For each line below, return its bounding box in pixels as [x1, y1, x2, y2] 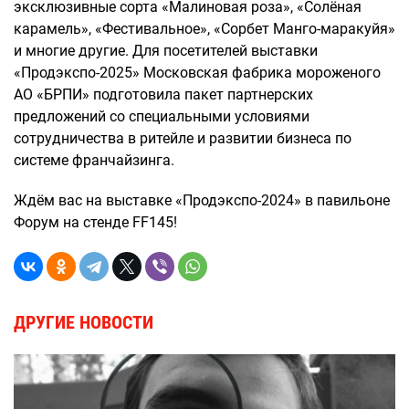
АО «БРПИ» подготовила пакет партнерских [14, 86, 313, 103]
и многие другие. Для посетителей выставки [14, 42, 318, 59]
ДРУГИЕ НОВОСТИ [14, 311, 153, 333]
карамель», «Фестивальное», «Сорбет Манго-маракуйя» [14, 20, 395, 37]
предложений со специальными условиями [14, 108, 309, 125]
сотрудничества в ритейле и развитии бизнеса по [14, 130, 351, 147]
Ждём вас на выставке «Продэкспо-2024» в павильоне [14, 192, 390, 209]
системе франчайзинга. [14, 152, 174, 169]
